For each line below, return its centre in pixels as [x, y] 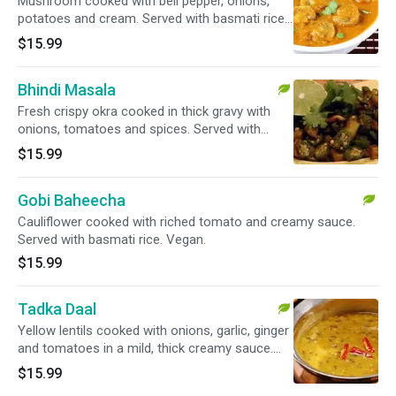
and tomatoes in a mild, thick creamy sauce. [145, 348]
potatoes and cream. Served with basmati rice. [152, 19]
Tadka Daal [57, 309]
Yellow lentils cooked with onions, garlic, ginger [153, 331]
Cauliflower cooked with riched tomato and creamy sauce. [187, 222]
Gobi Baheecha [72, 200]
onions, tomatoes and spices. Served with [139, 129]
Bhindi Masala [67, 90]
